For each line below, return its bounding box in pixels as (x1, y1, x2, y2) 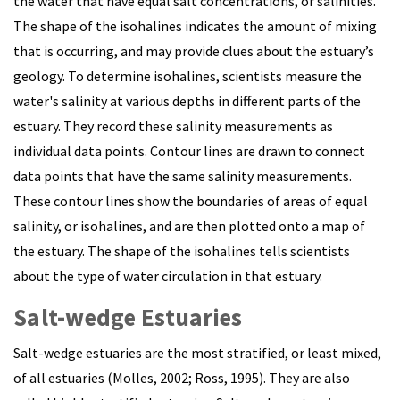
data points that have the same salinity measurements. (13, 167, 352, 185)
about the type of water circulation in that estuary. (13, 267, 322, 285)
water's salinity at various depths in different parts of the (13, 92, 361, 110)
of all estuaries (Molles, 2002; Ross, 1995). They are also (13, 369, 350, 387)
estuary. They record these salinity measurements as (13, 117, 333, 135)
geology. (13, 67, 68, 85)
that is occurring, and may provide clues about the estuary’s (13, 42, 374, 60)
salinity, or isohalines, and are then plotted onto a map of (13, 217, 365, 235)
